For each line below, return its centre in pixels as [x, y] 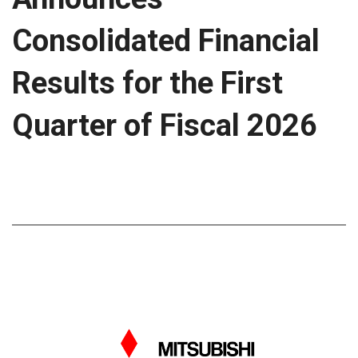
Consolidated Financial [166, 41]
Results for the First [147, 83]
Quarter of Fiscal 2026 [165, 125]
